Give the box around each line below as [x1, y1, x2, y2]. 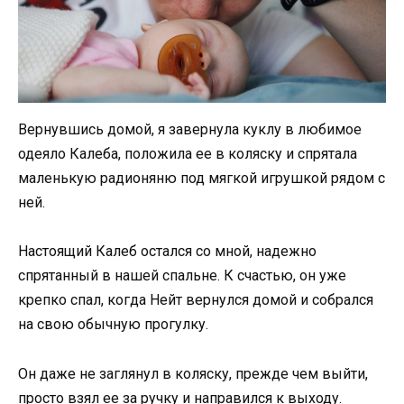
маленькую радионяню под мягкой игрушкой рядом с [18, 170, 385, 188]
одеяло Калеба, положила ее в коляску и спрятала [18, 145, 357, 163]
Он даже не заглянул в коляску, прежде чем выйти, [18, 364, 368, 382]
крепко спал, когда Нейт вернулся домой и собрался [18, 291, 373, 309]
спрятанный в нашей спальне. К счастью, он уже [18, 267, 346, 285]
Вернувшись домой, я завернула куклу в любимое [18, 121, 362, 139]
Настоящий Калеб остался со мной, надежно [18, 243, 317, 261]
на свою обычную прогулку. [18, 316, 208, 334]
